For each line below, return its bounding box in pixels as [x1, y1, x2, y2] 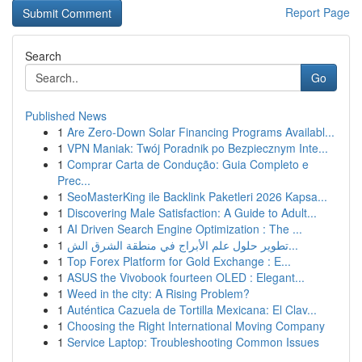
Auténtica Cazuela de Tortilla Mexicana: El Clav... [67, 301, 317, 318]
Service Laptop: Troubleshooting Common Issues [67, 334, 319, 350]
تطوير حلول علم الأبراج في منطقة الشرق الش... [288, 237, 298, 253]
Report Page [285, 4, 350, 20]
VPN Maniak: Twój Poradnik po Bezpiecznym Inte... [67, 140, 328, 156]
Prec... [57, 172, 90, 188]
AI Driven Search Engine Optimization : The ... [67, 221, 302, 237]
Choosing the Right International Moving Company [67, 318, 325, 334]
